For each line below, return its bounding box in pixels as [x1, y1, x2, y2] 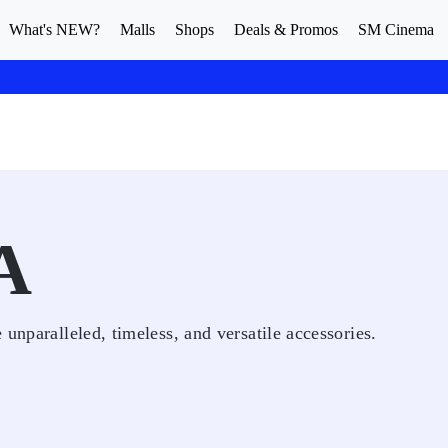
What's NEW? [9, 21, 100, 38]
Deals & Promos [234, 21, 338, 38]
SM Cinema [358, 21, 434, 38]
